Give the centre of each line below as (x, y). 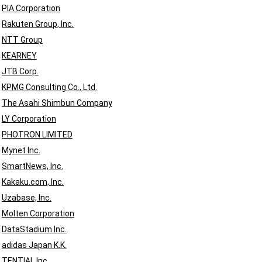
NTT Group (22, 40)
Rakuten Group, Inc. (38, 24)
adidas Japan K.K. (34, 245)
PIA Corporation (31, 8)
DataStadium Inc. (34, 229)
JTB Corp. (20, 71)
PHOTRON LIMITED (37, 135)
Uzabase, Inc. (27, 198)
